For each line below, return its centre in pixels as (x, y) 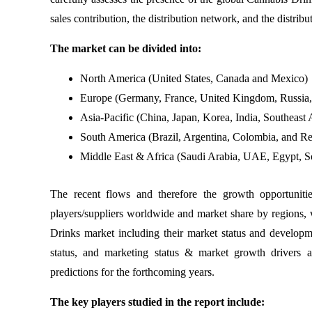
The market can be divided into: (126, 48)
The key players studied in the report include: (157, 302)
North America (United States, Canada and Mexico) (194, 78)
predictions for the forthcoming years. (132, 272)
